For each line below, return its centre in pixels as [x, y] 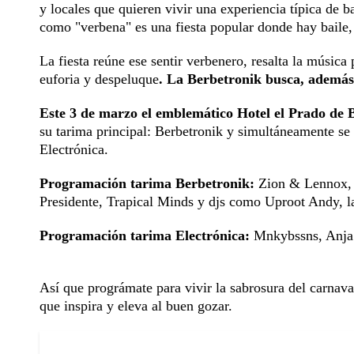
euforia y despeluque [99, 79]
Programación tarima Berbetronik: [147, 184]
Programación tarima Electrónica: [145, 236]
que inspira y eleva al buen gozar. [136, 306]
